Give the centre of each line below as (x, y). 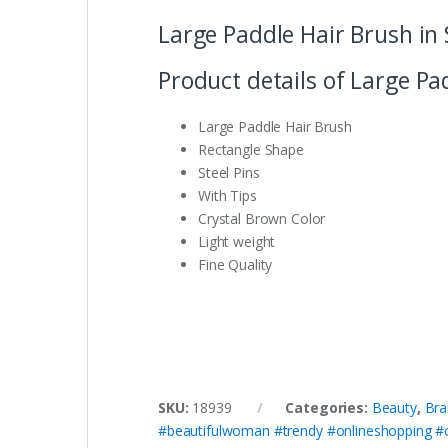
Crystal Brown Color (262, 219)
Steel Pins (229, 173)
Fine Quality (235, 265)
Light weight (237, 242)
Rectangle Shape (251, 150)
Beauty (394, 408)
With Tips (227, 196)
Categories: (328, 408)
